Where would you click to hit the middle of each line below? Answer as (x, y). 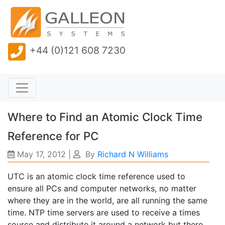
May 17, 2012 (41, 154)
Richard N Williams (133, 154)
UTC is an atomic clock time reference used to (96, 177)
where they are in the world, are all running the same (107, 201)
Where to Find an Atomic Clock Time (105, 117)
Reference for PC (53, 136)
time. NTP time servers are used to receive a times (104, 213)
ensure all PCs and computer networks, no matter (102, 189)
